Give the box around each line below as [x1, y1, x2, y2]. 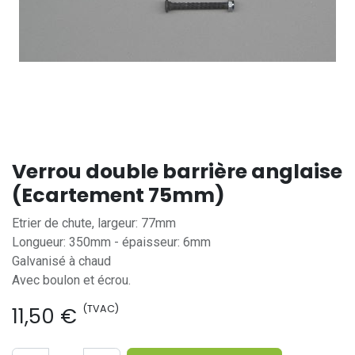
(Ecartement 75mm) [12, 181, 225, 209]
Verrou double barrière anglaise [12, 158, 342, 185]
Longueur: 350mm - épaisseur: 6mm [12, 235, 211, 250]
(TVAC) [82, 302, 119, 315]
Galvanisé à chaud [12, 254, 111, 269]
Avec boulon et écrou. [12, 273, 131, 288]
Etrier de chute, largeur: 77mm [12, 216, 176, 231]
